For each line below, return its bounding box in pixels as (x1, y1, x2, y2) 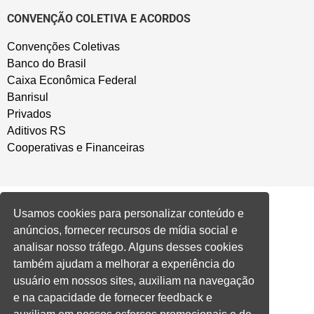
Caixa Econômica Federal (7, 74, 137, 87)
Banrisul (7, 91, 48, 104)
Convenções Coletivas (7, 41, 120, 53)
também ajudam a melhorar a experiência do (13, 257, 235, 270)
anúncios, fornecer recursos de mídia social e (13, 224, 238, 236)
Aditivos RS (7, 125, 66, 137)
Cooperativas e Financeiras (7, 142, 144, 154)
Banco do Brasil (7, 57, 86, 70)
